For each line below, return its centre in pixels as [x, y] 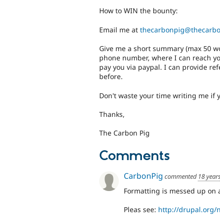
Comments [135, 156]
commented [180, 177]
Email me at [120, 29]
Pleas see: [141, 210]
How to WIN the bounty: [138, 11]
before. [111, 77]
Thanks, [112, 114]
